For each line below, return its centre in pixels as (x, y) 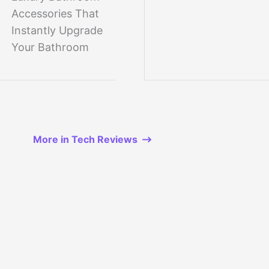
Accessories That (55, 14)
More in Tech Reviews (85, 140)
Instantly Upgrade (57, 31)
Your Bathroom (50, 47)
